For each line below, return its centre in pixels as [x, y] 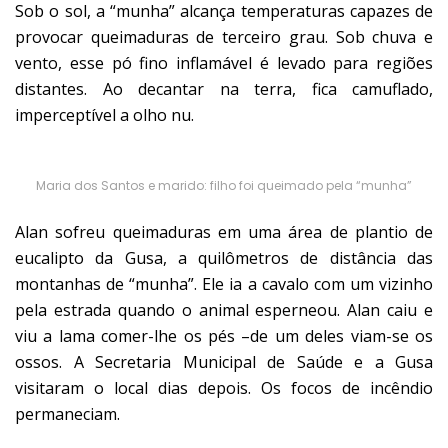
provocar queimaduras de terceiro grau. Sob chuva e [224, 36]
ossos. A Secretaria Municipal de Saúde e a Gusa [224, 361]
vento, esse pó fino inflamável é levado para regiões [224, 62]
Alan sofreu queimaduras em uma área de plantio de [224, 231]
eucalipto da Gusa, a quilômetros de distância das [224, 257]
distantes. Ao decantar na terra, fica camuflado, [224, 88]
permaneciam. [67, 413]
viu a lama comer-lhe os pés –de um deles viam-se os [224, 335]
